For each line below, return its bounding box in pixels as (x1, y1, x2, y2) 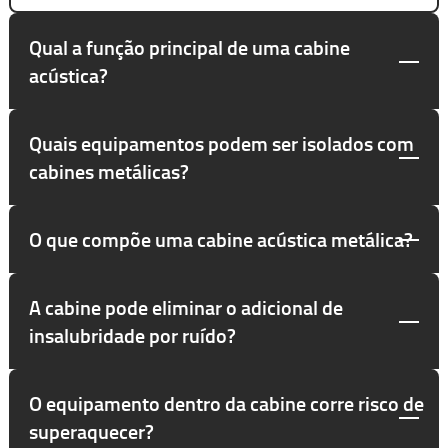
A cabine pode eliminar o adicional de (28, 292, 343, 321)
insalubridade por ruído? (28, 320, 236, 349)
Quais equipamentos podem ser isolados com (28, 128, 414, 157)
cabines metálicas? (28, 156, 189, 185)
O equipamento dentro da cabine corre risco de (28, 388, 424, 417)
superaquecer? (28, 416, 154, 445)
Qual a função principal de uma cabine (28, 32, 350, 61)
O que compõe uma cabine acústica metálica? (28, 224, 413, 253)
